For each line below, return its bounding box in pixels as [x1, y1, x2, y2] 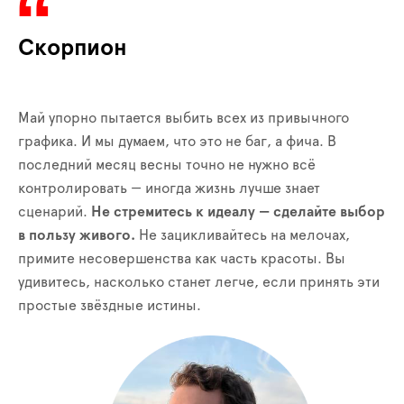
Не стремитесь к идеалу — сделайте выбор [91, 204, 385, 219]
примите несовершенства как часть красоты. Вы [18, 251, 345, 266]
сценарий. [18, 204, 91, 219]
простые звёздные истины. [18, 298, 201, 313]
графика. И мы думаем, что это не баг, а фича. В [18, 133, 336, 149]
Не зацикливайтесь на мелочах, [135, 227, 350, 243]
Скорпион [18, 36, 127, 60]
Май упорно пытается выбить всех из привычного [18, 110, 349, 125]
